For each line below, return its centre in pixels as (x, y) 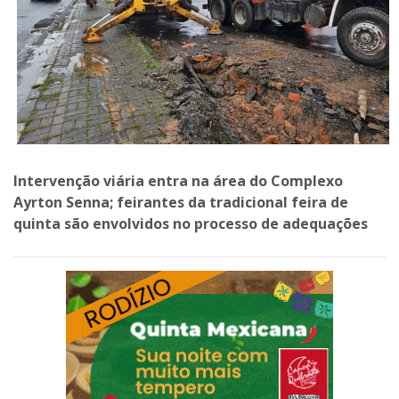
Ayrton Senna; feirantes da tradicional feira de (181, 202)
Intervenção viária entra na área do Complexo (178, 180)
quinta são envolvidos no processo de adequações (191, 223)
